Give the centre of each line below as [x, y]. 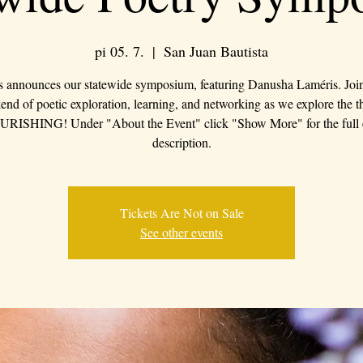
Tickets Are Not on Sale [181, 212]
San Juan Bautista [216, 51]
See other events [181, 232]
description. [181, 142]
